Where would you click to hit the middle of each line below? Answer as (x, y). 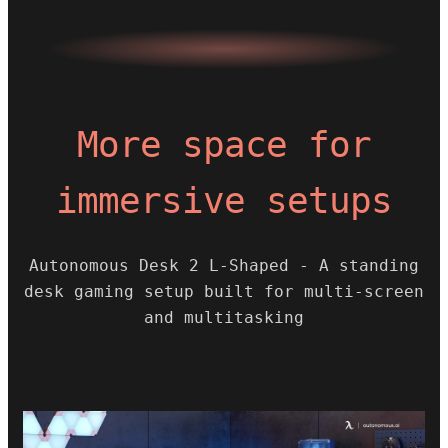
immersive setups (224, 200)
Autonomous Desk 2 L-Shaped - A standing (224, 265)
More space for (224, 144)
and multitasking (224, 317)
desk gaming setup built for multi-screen (224, 291)
